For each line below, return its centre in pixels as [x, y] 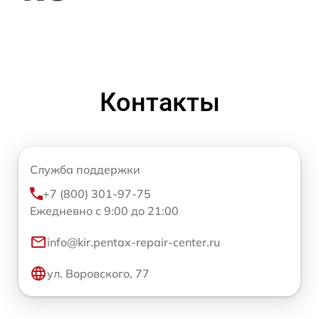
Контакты [159, 102]
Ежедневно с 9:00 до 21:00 [104, 210]
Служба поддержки [85, 169]
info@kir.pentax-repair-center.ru [134, 242]
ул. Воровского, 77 [98, 273]
